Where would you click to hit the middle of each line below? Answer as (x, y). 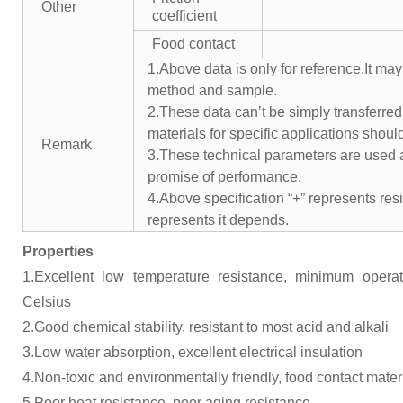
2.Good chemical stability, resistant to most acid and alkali (206, 327)
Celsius (47, 302)
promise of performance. (224, 177)
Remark (67, 144)
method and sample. (212, 90)
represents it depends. (218, 220)
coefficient (184, 16)
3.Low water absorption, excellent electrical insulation (193, 352)
